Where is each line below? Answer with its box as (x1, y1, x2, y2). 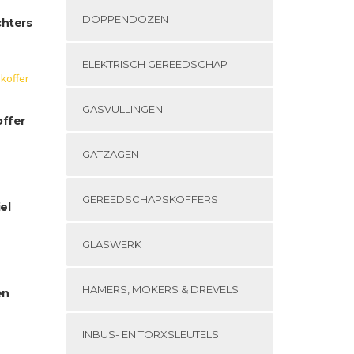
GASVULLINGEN (81, 103, 163, 115)
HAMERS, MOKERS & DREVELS (81, 283, 239, 296)
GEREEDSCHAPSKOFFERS (81, 193, 218, 205)
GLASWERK (81, 238, 141, 250)
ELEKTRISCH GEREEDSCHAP (81, 58, 228, 70)
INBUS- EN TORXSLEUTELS (81, 328, 219, 341)
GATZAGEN (81, 148, 139, 160)
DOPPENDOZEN (81, 13, 168, 25)
